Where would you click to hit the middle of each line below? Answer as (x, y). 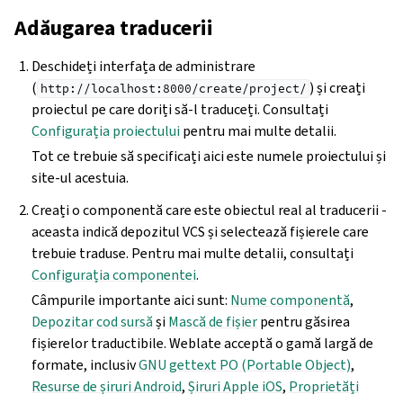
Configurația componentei (114, 274)
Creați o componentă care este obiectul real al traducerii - (210, 210)
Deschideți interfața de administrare (144, 66)
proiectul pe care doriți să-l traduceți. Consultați (180, 109)
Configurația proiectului (106, 130)
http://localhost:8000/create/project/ (173, 88)
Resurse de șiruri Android (107, 386)
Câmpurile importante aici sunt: (131, 300)
